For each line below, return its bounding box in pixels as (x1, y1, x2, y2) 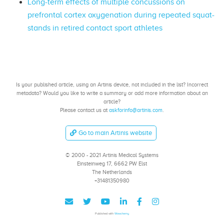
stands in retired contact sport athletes (27, 23, 162, 32)
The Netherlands (92, 168, 132, 175)
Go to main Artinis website (78, 128, 152, 136)
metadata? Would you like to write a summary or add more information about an (16, 90, 208, 96)
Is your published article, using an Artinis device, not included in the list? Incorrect (16, 81, 208, 88)
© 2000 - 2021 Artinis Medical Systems (65, 151, 158, 158)
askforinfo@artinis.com (109, 107, 162, 113)
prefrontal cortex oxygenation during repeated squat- (27, 10, 214, 19)
